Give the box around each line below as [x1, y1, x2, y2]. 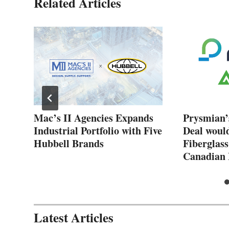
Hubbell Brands [34, 135, 104, 151]
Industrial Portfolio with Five [34, 123, 162, 138]
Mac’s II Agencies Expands [34, 110, 153, 125]
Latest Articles [34, 208, 113, 227]
